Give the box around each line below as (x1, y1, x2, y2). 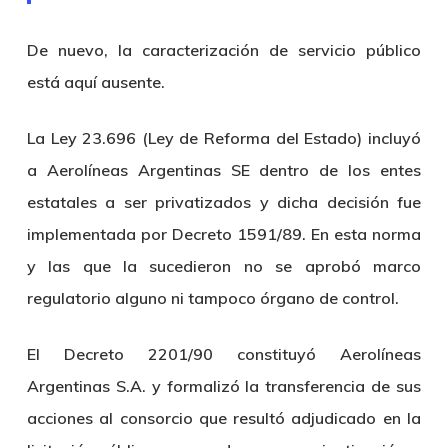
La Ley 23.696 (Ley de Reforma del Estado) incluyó (26, 128, 422, 148)
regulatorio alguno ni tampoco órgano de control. (26, 288, 399, 308)
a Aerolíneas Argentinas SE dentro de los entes (26, 160, 422, 180)
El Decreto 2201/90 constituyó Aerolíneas (26, 344, 422, 364)
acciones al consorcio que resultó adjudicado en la (26, 408, 422, 428)
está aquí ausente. (26, 72, 165, 92)
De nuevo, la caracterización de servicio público (26, 40, 422, 60)
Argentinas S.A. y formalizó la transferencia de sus (26, 376, 422, 396)
